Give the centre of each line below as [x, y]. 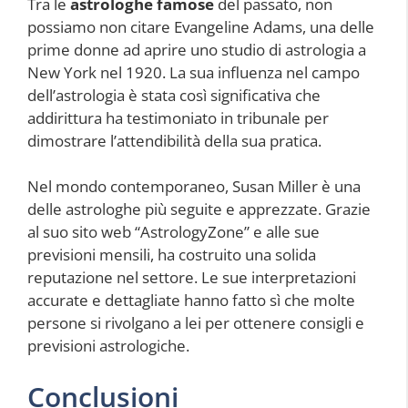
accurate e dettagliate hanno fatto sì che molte [191, 301]
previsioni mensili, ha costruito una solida [172, 255]
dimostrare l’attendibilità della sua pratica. [174, 140]
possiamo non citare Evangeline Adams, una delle [201, 26]
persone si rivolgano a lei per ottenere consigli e [196, 323]
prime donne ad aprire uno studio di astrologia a [197, 49]
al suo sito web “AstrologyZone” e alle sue [173, 232]
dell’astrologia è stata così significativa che [174, 95]
